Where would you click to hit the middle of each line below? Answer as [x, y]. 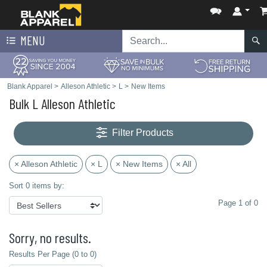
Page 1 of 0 [238, 203]
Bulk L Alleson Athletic [62, 103]
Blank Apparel [30, 86]
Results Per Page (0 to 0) [53, 254]
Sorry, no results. [50, 237]
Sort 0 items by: [37, 186]
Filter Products [143, 133]
